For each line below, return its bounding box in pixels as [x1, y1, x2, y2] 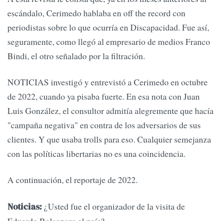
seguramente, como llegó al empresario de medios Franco [7, 35, 210, 47]
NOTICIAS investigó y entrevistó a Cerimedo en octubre [7, 76, 208, 88]
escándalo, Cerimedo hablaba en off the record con [7, 6, 185, 19]
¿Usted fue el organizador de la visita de [42, 200, 185, 212]
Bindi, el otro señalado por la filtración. [7, 49, 145, 62]
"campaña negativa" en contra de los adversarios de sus [7, 119, 201, 131]
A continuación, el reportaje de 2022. [7, 174, 138, 186]
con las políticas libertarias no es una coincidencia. [7, 147, 185, 160]
